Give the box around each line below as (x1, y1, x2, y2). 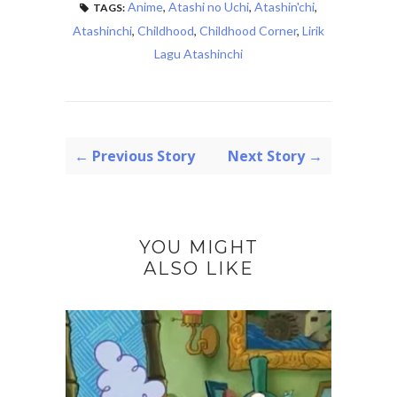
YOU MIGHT (138, 237, 259, 259)
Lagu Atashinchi (154, 46, 243, 62)
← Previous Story (74, 146, 195, 167)
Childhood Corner (199, 23, 297, 39)
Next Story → (228, 146, 323, 167)
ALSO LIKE (143, 258, 254, 280)
